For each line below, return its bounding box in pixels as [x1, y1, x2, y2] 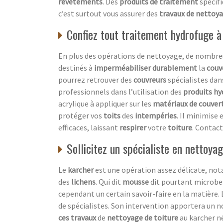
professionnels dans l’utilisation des [58, 86, 183, 97]
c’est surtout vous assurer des [58, 8, 159, 18]
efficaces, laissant [58, 122, 119, 132]
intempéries [135, 110, 177, 120]
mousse [122, 176, 150, 187]
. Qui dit [96, 176, 122, 187]
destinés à [58, 62, 94, 73]
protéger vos [58, 110, 104, 120]
